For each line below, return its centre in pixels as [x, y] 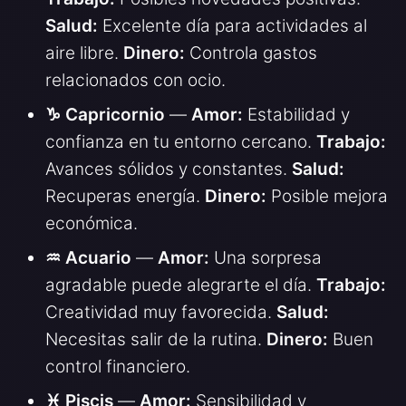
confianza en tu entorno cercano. [181, 141]
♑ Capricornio [105, 114]
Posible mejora [327, 196]
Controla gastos [251, 53]
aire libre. [84, 53]
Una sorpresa [266, 257]
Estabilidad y [296, 114]
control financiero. [118, 366]
